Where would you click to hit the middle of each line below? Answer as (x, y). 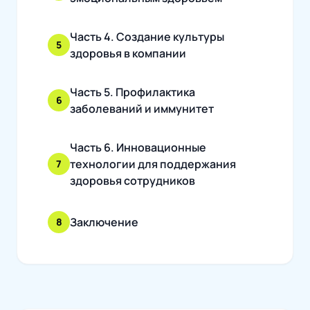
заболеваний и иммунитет (142, 109)
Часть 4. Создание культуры (147, 37)
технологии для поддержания (153, 164)
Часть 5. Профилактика (133, 92)
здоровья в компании (128, 54)
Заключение (104, 222)
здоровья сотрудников (133, 181)
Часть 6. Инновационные (138, 148)
